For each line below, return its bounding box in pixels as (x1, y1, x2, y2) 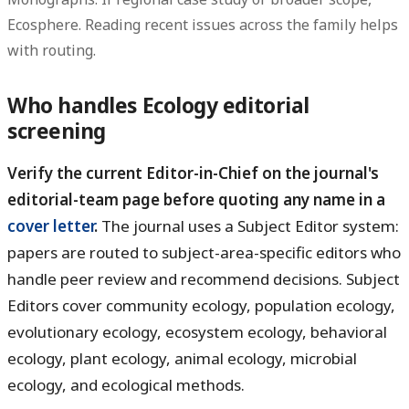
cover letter (7, 215, 94, 236)
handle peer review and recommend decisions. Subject (7, 267, 400, 289)
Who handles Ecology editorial (7, 90, 309, 120)
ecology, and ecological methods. (7, 373, 245, 395)
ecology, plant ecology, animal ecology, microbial (7, 347, 357, 369)
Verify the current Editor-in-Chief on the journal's (7, 162, 379, 184)
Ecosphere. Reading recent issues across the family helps (7, 14, 398, 35)
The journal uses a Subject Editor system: (98, 215, 399, 236)
